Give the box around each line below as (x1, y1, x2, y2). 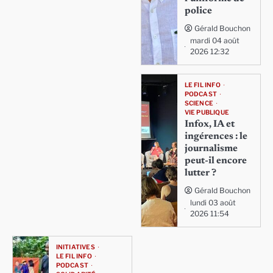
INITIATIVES (55, 243, 95, 252)
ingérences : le (184, 132, 247, 142)
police (184, 6, 212, 16)
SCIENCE (184, 99, 213, 108)
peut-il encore (184, 156, 247, 166)
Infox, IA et (184, 119, 235, 130)
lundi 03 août (190, 198, 236, 208)
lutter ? (184, 168, 216, 179)
